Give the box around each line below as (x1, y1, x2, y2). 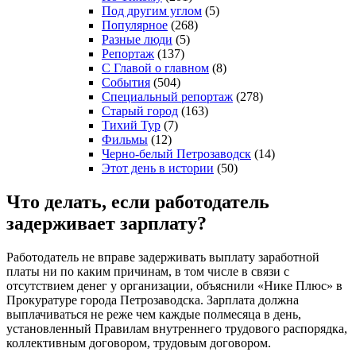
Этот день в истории (102, 161, 214, 175)
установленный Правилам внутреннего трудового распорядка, (6, 321, 347, 335)
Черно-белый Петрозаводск (102, 146, 251, 161)
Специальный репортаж (102, 89, 233, 103)
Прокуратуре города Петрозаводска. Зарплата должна (6, 292, 299, 307)
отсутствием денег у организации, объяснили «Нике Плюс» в (6, 278, 342, 292)
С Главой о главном (102, 60, 209, 75)
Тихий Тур (102, 118, 161, 132)
